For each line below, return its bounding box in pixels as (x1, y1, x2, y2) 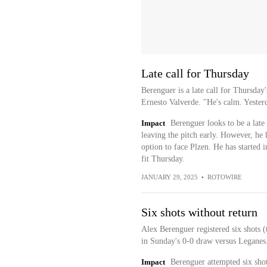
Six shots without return (141, 206, 257, 219)
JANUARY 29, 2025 (141, 173, 198, 181)
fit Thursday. (141, 154, 185, 163)
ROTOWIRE (207, 173, 242, 181)
